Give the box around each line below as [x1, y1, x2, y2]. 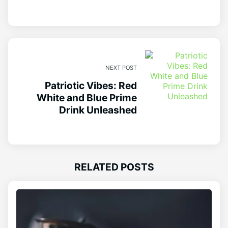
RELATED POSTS [74, 160, 154, 173]
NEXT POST [105, 64, 137, 71]
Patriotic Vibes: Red [45, 79, 137, 92]
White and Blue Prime [37, 91, 137, 104]
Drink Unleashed [59, 103, 137, 116]
